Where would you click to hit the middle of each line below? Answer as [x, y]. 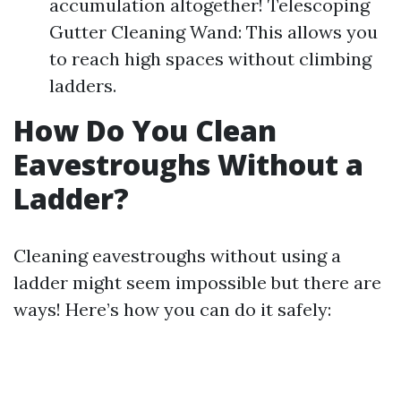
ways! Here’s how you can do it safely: [172, 309]
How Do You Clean [145, 130]
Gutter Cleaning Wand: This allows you [213, 32]
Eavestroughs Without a [188, 164]
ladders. [83, 85]
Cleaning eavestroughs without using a [177, 256]
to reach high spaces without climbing [210, 59]
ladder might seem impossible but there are [197, 282]
